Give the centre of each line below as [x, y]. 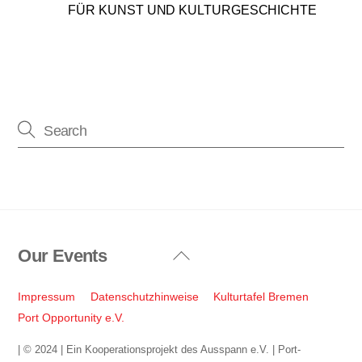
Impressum [47, 297]
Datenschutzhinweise [144, 297]
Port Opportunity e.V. [72, 318]
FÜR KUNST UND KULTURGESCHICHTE [192, 10]
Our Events [62, 256]
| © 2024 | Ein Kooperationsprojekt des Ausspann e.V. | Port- [160, 349]
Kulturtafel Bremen [261, 297]
